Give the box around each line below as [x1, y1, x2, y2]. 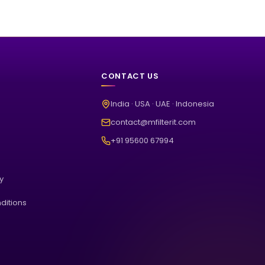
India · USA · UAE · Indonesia [111, 98, 215, 109]
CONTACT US [101, 70, 159, 82]
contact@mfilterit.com [111, 117, 196, 128]
